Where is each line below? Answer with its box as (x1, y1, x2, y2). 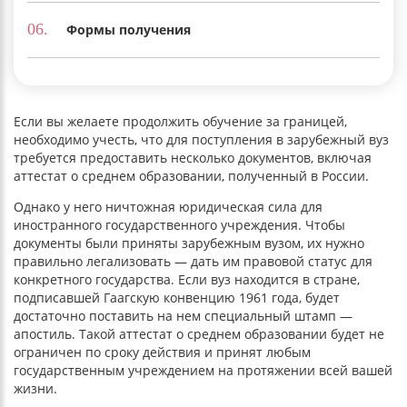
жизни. (14, 379, 57, 397)
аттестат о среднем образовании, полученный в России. (14, 166, 369, 184)
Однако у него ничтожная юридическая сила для (14, 197, 323, 215)
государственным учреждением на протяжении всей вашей (14, 361, 392, 379)
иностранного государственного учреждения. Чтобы (14, 215, 345, 233)
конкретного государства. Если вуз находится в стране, (14, 270, 360, 288)
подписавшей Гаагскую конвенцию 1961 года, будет (14, 288, 340, 306)
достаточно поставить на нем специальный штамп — (14, 306, 352, 324)
